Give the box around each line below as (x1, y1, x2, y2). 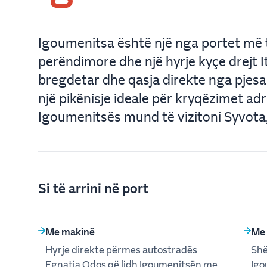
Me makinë (45, 225, 95, 238)
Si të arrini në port (38, 179, 148, 196)
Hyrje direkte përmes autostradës (45, 243, 197, 256)
